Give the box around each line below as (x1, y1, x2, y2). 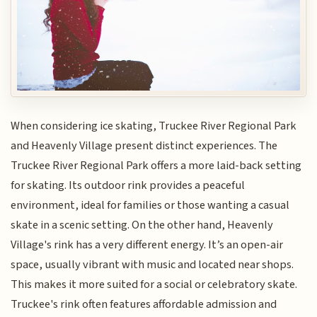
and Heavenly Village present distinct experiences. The (11, 137, 278, 155)
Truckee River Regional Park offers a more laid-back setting (11, 157, 302, 175)
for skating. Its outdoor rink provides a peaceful (11, 177, 246, 195)
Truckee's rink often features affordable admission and (11, 296, 277, 313)
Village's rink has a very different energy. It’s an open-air (11, 236, 284, 254)
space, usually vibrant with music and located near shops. (11, 256, 294, 274)
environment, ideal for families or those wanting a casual (11, 197, 290, 214)
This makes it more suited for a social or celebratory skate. (11, 276, 298, 294)
